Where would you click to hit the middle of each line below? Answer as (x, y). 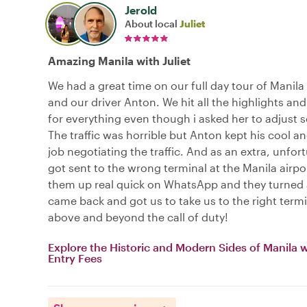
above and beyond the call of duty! (138, 217)
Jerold (141, 10)
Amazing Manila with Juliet (119, 60)
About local (152, 23)
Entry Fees (75, 258)
